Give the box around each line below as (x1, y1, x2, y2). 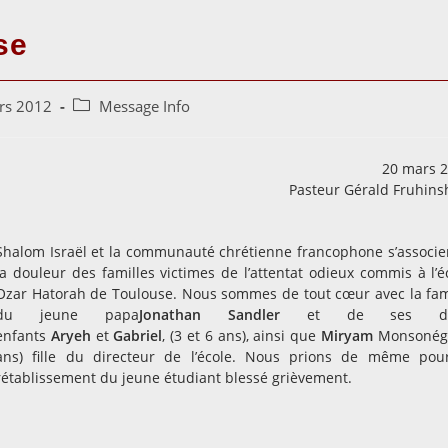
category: (72, 117, 133, 136)
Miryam (320, 326, 373, 345)
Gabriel (113, 326, 163, 345)
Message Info (99, 97, 190, 116)
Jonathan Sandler (138, 305, 280, 324)
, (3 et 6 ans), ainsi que (162, 326, 321, 345)
